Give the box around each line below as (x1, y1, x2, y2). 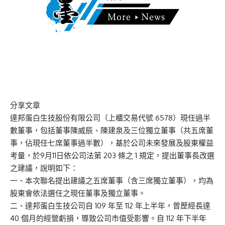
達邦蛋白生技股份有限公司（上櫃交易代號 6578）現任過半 (10, 113, 210, 123)
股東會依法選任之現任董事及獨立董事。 (10, 188, 146, 198)
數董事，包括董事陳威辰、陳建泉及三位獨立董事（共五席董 (10, 126, 213, 136)
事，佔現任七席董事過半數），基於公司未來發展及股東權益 (10, 138, 213, 148)
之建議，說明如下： (10, 163, 78, 173)
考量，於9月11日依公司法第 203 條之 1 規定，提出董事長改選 (10, 151, 214, 161)
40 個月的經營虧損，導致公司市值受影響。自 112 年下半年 (10, 213, 206, 223)
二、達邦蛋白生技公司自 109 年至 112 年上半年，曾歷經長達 (10, 201, 210, 211)
